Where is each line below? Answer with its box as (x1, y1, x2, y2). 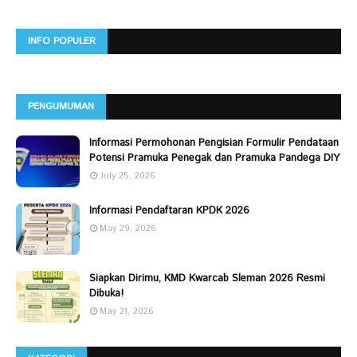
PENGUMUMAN (28, 100, 94, 114)
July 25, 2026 (100, 170, 155, 183)
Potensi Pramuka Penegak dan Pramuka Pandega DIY (89, 151, 339, 167)
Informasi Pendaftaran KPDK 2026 (89, 203, 249, 219)
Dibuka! (89, 286, 124, 302)
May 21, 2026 (100, 305, 154, 319)
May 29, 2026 (100, 222, 156, 236)
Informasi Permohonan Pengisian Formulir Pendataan (89, 135, 339, 151)
